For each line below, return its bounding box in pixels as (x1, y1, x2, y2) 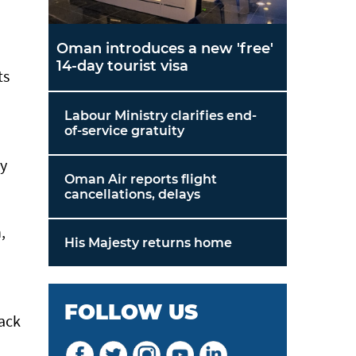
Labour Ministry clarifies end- (64, 108, 257, 123)
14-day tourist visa (56, 57, 188, 75)
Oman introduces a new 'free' (56, 40, 273, 57)
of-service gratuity (64, 123, 184, 138)
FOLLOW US (64, 300, 198, 325)
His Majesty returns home (64, 235, 232, 250)
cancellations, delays (64, 187, 200, 202)
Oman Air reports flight (64, 172, 217, 187)
